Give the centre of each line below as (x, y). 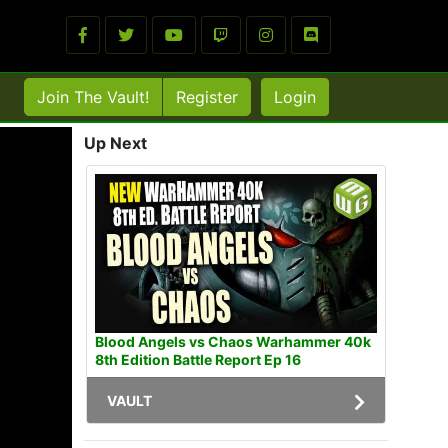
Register (207, 97)
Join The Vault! (93, 97)
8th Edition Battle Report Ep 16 (198, 359)
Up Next (115, 143)
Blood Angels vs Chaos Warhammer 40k (233, 341)
